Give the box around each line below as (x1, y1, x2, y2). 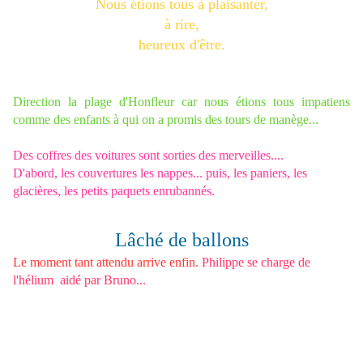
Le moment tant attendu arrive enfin (13, 255, 195, 270)
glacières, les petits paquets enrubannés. (13, 184, 215, 199)
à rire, (164, 16, 199, 33)
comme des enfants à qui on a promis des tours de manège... (13, 113, 318, 127)
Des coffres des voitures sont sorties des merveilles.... (13, 148, 284, 163)
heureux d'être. (138, 36, 225, 53)
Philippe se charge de (202, 255, 310, 270)
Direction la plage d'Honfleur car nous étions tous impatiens (13, 95, 350, 109)
